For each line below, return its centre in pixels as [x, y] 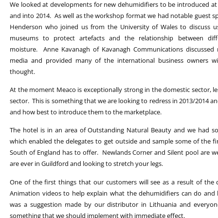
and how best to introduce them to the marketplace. [86, 112]
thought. [22, 71]
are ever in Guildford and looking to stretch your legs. [86, 164]
